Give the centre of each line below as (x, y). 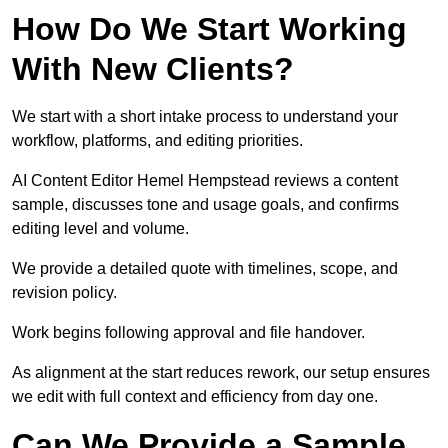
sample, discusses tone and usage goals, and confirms (205, 205)
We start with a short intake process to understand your (205, 117)
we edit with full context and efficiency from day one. (195, 397)
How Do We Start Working (209, 29)
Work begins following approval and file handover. (188, 333)
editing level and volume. (100, 229)
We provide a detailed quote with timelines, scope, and (205, 269)
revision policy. (64, 293)
